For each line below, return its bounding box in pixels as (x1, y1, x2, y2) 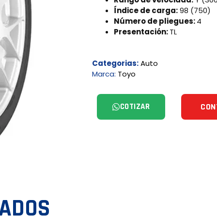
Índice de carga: (114, 5, 178, 15)
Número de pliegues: (114, 16, 197, 26)
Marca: (92, 68, 118, 79)
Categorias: (92, 58, 139, 68)
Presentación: (114, 27, 170, 37)
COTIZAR (120, 101, 150, 112)
